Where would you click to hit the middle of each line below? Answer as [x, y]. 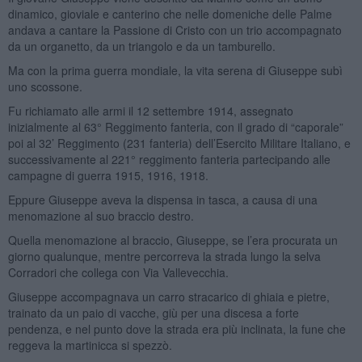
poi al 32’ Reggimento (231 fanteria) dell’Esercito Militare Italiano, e [179, 143]
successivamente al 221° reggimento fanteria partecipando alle [169, 159]
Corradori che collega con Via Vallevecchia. [118, 272]
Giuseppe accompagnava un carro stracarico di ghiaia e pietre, [168, 296]
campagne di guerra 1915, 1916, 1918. [108, 175]
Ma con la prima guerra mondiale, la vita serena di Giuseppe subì [175, 70]
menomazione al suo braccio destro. [101, 215]
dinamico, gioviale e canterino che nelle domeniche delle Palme [170, 13]
